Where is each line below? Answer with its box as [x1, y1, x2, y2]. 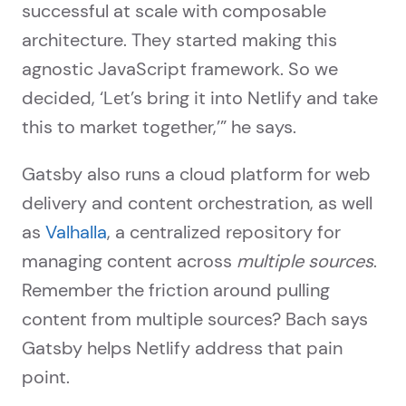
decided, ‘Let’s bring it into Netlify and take [22, 86, 378, 111]
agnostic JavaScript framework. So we [22, 57, 338, 82]
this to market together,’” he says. [22, 115, 296, 140]
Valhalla [45, 220, 107, 245]
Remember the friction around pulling [22, 278, 330, 303]
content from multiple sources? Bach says [22, 307, 368, 332]
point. [22, 365, 70, 390]
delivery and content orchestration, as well [22, 191, 372, 216]
